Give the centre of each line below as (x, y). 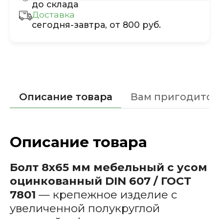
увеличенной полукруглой (85, 208)
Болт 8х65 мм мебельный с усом (108, 167)
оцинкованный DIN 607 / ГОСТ (100, 181)
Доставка (53, 15)
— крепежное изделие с (106, 194)
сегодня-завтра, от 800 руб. (96, 25)
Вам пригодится (174, 97)
